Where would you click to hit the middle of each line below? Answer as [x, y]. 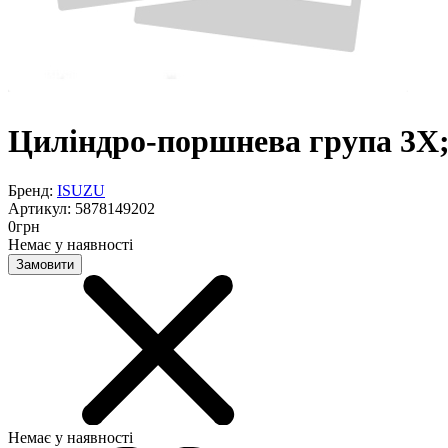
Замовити [45, 264]
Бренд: [32, 190]
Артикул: [41, 208]
